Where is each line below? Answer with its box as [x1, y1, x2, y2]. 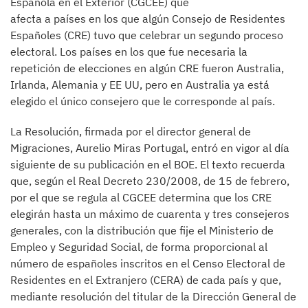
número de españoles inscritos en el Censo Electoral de [10, 256, 285, 270]
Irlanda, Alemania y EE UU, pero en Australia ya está [10, 78, 269, 91]
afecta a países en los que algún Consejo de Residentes [10, 12, 285, 25]
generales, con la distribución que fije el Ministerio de [10, 223, 274, 237]
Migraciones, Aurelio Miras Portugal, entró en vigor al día [10, 141, 289, 155]
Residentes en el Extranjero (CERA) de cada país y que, [10, 273, 281, 287]
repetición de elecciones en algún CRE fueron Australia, [10, 61, 284, 75]
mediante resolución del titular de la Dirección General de [10, 289, 296, 303]
